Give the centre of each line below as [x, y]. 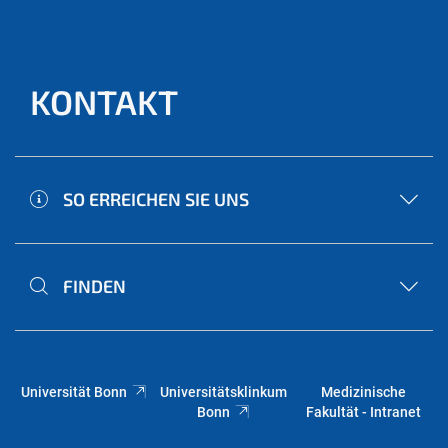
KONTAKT [104, 102]
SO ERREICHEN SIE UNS [156, 199]
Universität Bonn [74, 392]
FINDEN [94, 286]
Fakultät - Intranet [363, 412]
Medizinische [363, 392]
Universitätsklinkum [224, 392]
